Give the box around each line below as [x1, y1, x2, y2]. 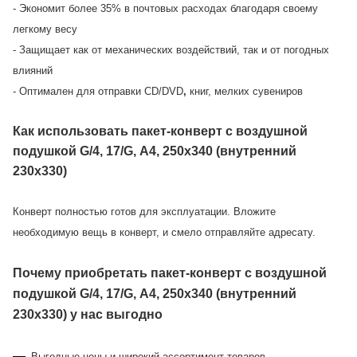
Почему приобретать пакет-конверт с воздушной [13, 265, 327, 280]
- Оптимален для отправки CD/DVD [13, 84, 183, 97]
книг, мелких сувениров [190, 84, 303, 97]
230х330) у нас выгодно [13, 307, 163, 321]
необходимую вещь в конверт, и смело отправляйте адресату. [13, 226, 316, 238]
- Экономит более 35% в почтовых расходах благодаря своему [13, 2, 318, 14]
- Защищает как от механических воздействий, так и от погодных [13, 43, 329, 56]
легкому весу [13, 22, 77, 35]
